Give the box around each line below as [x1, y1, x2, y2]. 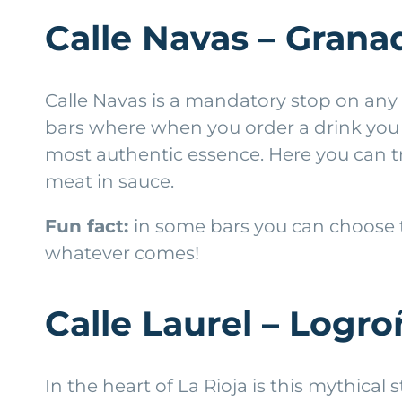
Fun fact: [45, 214, 134, 237]
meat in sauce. [45, 170, 174, 192]
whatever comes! [45, 241, 199, 264]
